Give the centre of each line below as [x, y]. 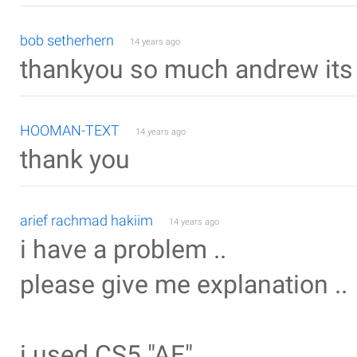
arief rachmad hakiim [86, 220]
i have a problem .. [123, 250]
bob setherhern [67, 40]
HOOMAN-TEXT [70, 130]
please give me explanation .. [184, 285]
